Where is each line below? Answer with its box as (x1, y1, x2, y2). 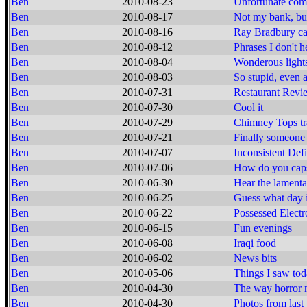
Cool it (234, 101, 263, 113)
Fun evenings (234, 222, 292, 234)
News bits (234, 252, 277, 264)
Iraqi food (234, 237, 276, 249)
